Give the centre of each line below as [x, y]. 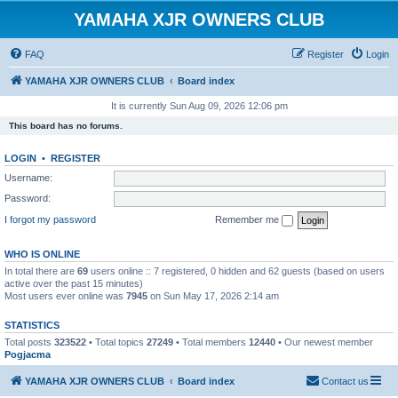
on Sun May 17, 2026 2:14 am [213, 295]
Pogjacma [28, 354]
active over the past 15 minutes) [74, 283]
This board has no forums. [66, 126]
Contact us [345, 381]
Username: [28, 177]
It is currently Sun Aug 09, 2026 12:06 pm [199, 106]
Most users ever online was [65, 295]
